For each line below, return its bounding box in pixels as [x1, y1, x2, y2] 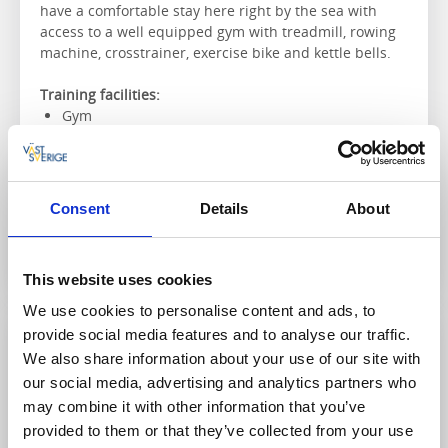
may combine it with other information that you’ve [23, 398, 366, 415]
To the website [175, 227, 273, 247]
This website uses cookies [23, 270, 213, 288]
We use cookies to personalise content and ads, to [23, 302, 376, 319]
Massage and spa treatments [62, 126, 261, 146]
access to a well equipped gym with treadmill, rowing [40, 21, 396, 41]
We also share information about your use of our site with [23, 350, 421, 367]
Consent [50, 199, 110, 217]
